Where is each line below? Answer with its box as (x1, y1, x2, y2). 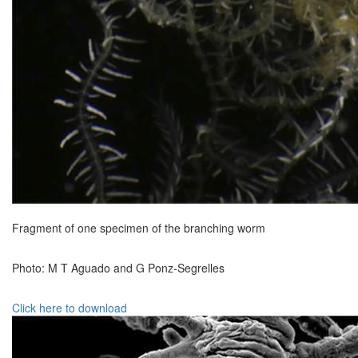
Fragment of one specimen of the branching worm (12, 219, 265, 236)
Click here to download (12, 299, 127, 316)
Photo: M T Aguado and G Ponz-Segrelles (12, 259, 225, 276)
